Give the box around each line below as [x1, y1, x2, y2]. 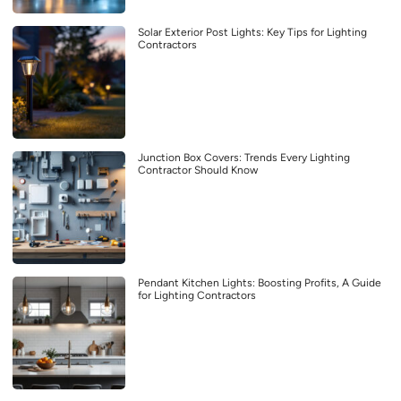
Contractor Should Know [138, 164, 258, 177]
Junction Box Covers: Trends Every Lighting [138, 151, 350, 165]
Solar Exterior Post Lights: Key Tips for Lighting [138, 26, 367, 39]
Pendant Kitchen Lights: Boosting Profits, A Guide [138, 277, 381, 290]
